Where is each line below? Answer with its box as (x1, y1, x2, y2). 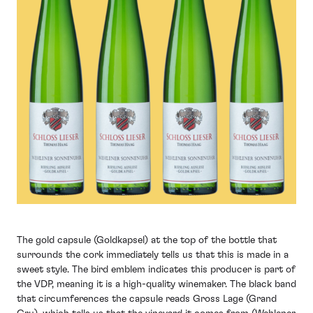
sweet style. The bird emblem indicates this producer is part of (17, 265, 296, 275)
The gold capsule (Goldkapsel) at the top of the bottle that (17, 235, 277, 246)
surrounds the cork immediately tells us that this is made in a (17, 250, 289, 261)
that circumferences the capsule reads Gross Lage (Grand (17, 294, 277, 305)
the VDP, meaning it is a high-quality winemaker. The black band (17, 279, 296, 290)
